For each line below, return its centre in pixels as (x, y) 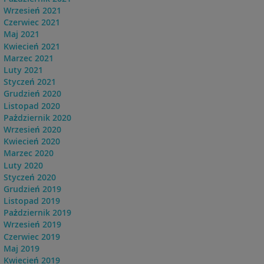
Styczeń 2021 (29, 82)
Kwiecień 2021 (32, 46)
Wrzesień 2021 (32, 11)
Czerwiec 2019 (32, 236)
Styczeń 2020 (29, 177)
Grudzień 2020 (32, 94)
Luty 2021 (23, 70)
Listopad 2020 (32, 105)
